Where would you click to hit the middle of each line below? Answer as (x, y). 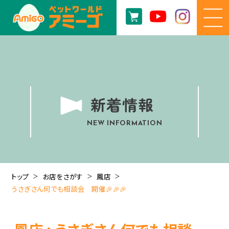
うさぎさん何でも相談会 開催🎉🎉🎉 (69, 189)
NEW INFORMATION (125, 124)
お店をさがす (63, 177)
